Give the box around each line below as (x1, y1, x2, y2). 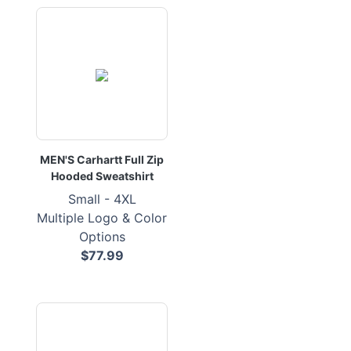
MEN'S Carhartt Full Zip (40, 153, 164, 166)
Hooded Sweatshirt (50, 169, 154, 183)
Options (78, 229, 125, 244)
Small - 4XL (67, 191, 136, 207)
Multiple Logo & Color (37, 210, 167, 226)
